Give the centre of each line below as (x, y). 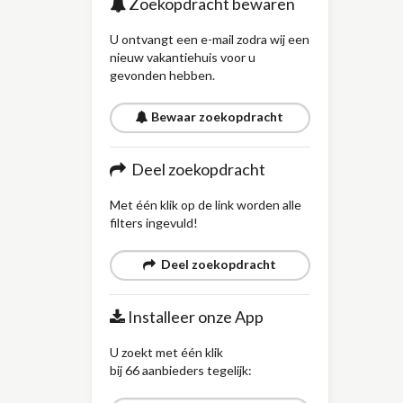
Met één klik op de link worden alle (206, 205)
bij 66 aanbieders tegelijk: (181, 370)
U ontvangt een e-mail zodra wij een (210, 39)
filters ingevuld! (154, 223)
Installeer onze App (194, 317)
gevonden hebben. (162, 75)
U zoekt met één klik (166, 352)
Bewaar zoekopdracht (216, 116)
